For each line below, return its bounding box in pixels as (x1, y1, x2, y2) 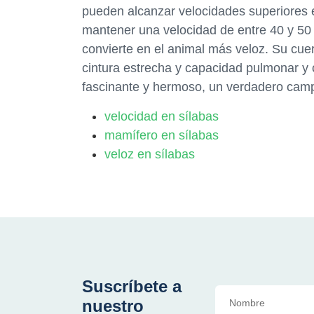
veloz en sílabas (104, 147, 195, 161)
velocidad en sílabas (104, 109, 219, 123)
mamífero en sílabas (104, 128, 219, 142)
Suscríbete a (82, 277, 182, 296)
